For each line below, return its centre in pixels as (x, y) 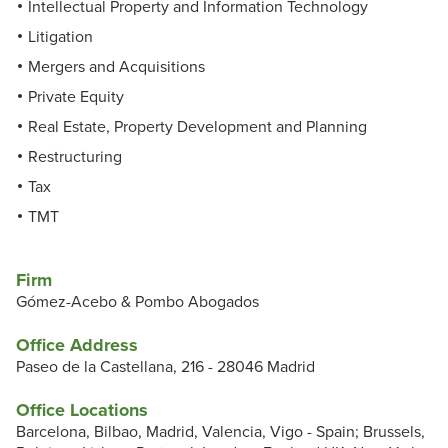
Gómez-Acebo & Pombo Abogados (137, 302)
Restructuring (75, 157)
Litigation (60, 37)
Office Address (77, 345)
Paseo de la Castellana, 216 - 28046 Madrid (165, 367)
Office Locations (82, 410)
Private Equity (76, 97)
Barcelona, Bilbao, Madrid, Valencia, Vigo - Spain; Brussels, (220, 432)
